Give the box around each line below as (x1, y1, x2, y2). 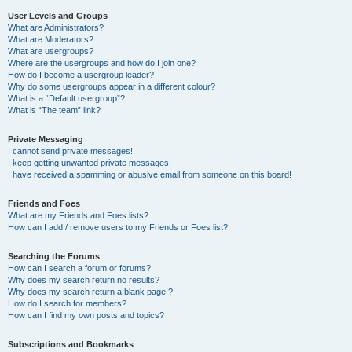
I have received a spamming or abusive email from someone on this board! (8, 170, 291, 179)
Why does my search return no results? (8, 275, 159, 284)
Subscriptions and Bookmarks (8, 339, 134, 349)
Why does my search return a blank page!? (8, 287, 173, 296)
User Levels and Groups (8, 11, 108, 20)
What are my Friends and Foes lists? (8, 211, 148, 220)
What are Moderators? (8, 35, 93, 44)
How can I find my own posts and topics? (8, 310, 164, 320)
